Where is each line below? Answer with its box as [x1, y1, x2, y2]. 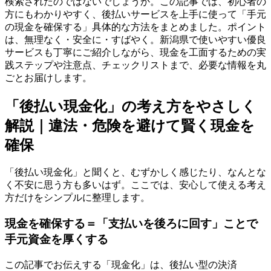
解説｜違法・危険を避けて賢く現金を [5, 117, 255, 134]
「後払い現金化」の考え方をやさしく [5, 98, 256, 114]
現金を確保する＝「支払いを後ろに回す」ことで [5, 217, 258, 230]
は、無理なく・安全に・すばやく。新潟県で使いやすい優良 [5, 34, 266, 45]
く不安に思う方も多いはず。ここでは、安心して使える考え [5, 180, 266, 191]
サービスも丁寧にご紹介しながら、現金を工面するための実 [5, 47, 266, 57]
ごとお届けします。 [5, 72, 92, 83]
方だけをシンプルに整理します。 [5, 192, 150, 203]
